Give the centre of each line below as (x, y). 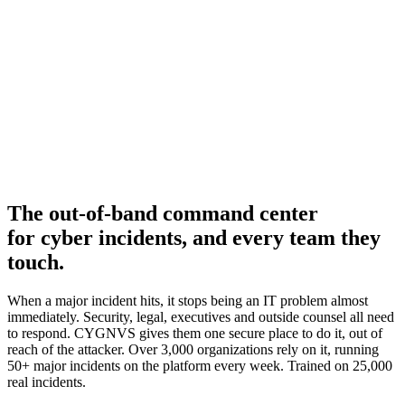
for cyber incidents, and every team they (194, 237)
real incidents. (47, 381)
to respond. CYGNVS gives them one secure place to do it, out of (195, 333)
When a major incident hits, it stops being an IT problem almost (188, 300)
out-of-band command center (184, 213)
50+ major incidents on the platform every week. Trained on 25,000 (200, 365)
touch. (36, 262)
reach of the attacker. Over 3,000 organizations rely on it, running (193, 349)
